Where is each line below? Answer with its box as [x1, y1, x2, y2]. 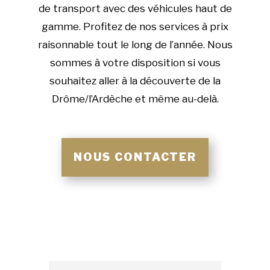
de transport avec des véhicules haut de [38, 2, 232, 15]
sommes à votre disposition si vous [49, 57, 221, 69]
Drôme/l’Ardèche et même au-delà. [51, 93, 219, 105]
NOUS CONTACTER [74, 151, 196, 164]
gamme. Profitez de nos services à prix [42, 20, 228, 33]
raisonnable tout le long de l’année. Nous [37, 39, 233, 51]
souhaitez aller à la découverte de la [49, 75, 221, 87]
